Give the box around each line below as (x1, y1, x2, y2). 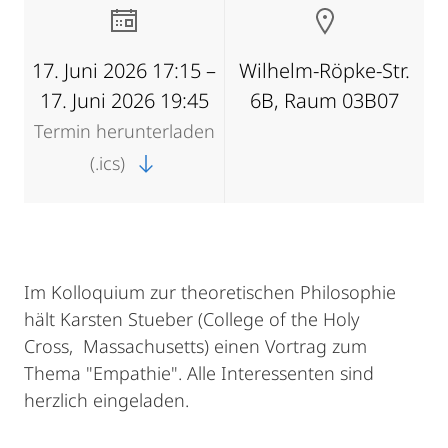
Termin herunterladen (33, 119, 215, 143)
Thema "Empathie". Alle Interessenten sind (24, 361, 374, 385)
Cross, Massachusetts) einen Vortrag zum (24, 334, 367, 358)
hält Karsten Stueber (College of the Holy (24, 307, 359, 331)
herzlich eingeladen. (24, 388, 189, 412)
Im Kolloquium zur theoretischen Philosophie (24, 280, 396, 304)
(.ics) (90, 151, 130, 175)
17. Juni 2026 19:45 (39, 87, 209, 114)
